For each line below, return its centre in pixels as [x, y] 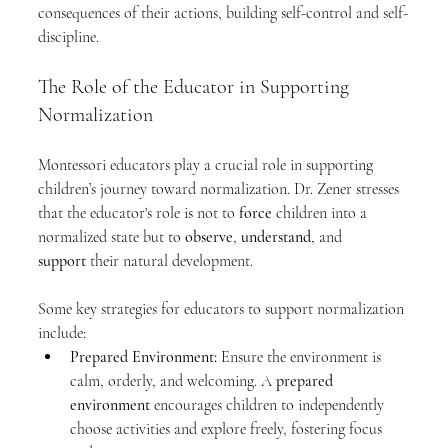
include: [62, 333]
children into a [321, 213]
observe [209, 237]
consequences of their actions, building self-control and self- [223, 13]
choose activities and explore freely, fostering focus [228, 429]
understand [276, 237]
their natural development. [169, 261]
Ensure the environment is [301, 357]
